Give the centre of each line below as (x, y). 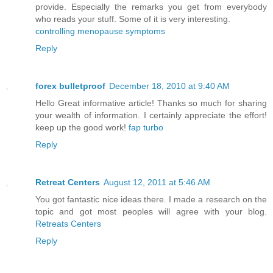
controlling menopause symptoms (100, 31)
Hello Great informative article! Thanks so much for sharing (151, 103)
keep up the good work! (82, 127)
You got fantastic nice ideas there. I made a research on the (151, 199)
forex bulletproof (70, 86)
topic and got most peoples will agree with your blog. (151, 211)
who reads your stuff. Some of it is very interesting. (133, 19)
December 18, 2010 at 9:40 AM (169, 86)
